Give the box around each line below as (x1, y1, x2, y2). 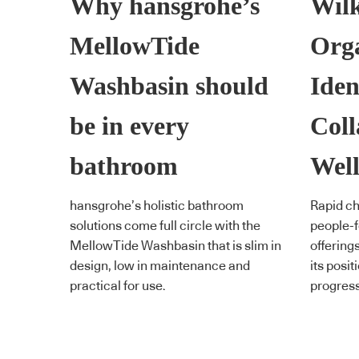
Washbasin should (70, 71, 268, 100)
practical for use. (70, 280, 166, 293)
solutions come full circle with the (70, 220, 260, 233)
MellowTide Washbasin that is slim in (70, 240, 281, 253)
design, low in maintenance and (70, 260, 250, 273)
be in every (70, 111, 189, 140)
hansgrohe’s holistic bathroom (70, 200, 244, 213)
